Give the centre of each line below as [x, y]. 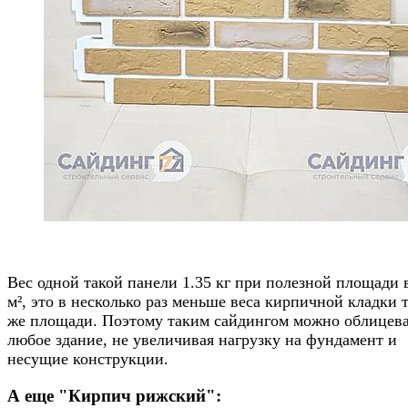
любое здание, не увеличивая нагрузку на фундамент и [202, 340]
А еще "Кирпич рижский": [117, 395]
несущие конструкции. [88, 359]
